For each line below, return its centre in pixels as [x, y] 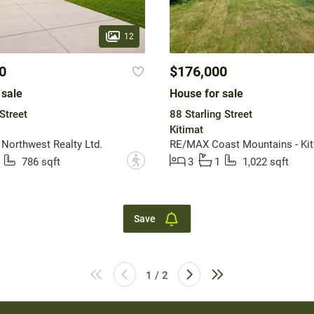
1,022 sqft [265, 162]
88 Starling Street [211, 115]
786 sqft [41, 162]
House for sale [206, 94]
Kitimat [186, 130]
